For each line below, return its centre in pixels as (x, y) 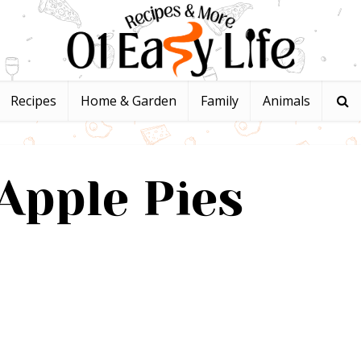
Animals (286, 101)
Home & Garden (129, 101)
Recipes (33, 101)
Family (220, 101)
